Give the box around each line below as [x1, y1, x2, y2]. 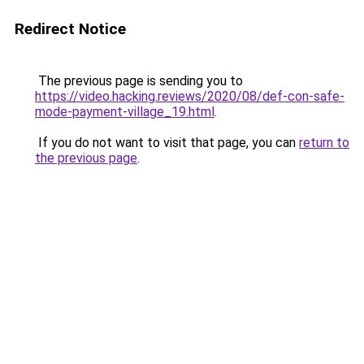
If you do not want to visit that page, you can [35, 135, 299, 150]
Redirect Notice [15, 19, 126, 38]
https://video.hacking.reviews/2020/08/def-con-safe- [35, 89, 344, 104]
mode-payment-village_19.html [35, 104, 214, 119]
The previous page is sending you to [35, 73, 243, 89]
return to [299, 135, 349, 150]
